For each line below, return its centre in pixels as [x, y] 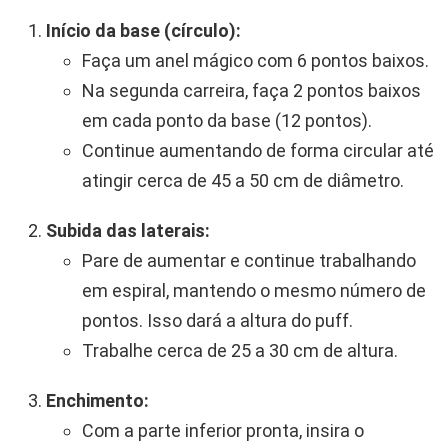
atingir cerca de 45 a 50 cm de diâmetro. [243, 180]
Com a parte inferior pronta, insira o [223, 430]
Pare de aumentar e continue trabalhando [249, 260]
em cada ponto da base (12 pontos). [227, 120]
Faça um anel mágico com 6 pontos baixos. [255, 60]
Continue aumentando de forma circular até [258, 150]
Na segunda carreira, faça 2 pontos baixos [251, 90]
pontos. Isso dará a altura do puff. [217, 320]
